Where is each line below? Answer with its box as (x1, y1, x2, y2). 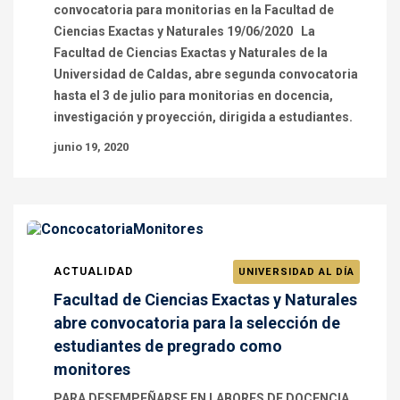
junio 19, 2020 (54, 140, 129, 154)
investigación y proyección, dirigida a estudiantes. (54, 110, 353, 124)
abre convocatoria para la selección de (54, 313, 340, 332)
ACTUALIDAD (54, 265, 133, 278)
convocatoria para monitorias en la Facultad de (54, 3, 334, 17)
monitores (54, 360, 134, 379)
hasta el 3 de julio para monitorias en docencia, (54, 88, 333, 103)
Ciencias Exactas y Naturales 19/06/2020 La (54, 24, 315, 38)
